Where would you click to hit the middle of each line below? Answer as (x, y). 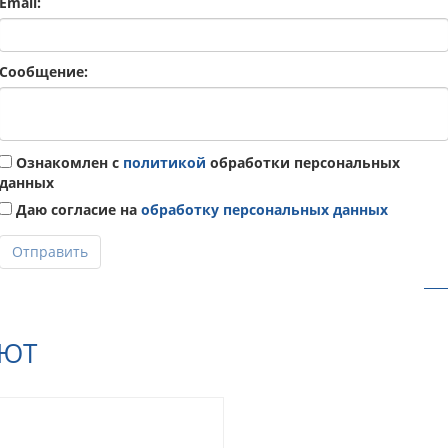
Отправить (50, 251)
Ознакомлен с (67, 162)
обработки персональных (303, 162)
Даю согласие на (76, 209)
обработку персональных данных (264, 209)
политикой (164, 162)
